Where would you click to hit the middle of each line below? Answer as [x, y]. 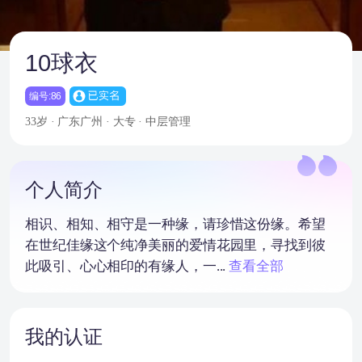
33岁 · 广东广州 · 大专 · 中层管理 [108, 122]
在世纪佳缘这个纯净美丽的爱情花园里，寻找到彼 [175, 246]
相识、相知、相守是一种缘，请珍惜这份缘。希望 [175, 225]
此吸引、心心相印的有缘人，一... [126, 267]
